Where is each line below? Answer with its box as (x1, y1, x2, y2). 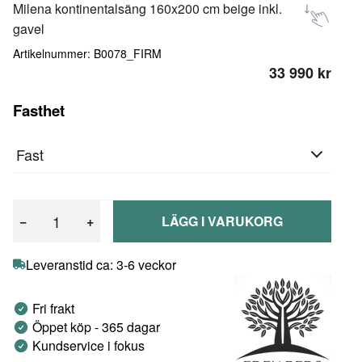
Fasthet (13, 99, 65, 121)
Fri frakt (32, 299, 74, 318)
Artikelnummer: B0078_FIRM (13, 45, 162, 61)
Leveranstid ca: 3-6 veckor (26, 255, 176, 274)
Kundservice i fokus (32, 336, 145, 356)
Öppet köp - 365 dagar (32, 318, 160, 337)
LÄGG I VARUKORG (161, 212, 283, 231)
